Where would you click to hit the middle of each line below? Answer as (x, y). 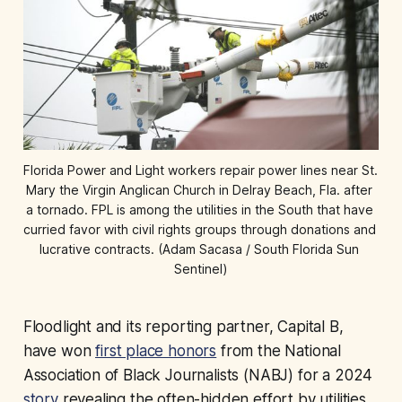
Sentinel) (201, 269)
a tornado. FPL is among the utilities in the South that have (199, 210)
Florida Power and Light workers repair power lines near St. (200, 170)
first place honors (156, 351)
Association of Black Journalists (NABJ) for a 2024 (198, 376)
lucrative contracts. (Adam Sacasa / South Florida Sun (199, 249)
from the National (279, 351)
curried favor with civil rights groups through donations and (199, 230)
